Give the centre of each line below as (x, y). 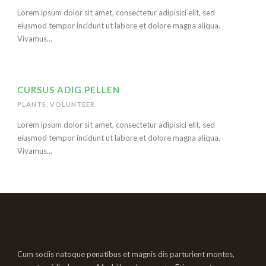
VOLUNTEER (72, 104)
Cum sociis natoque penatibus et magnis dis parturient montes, (126, 254)
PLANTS (32, 104)
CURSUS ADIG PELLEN (69, 89)
